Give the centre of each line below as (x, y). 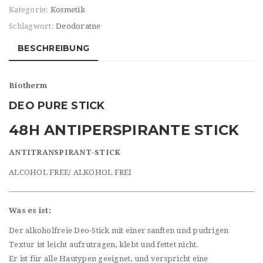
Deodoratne (78, 26)
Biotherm (28, 85)
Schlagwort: (32, 26)
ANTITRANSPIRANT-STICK (65, 153)
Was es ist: (30, 211)
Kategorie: (30, 10)
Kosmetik (68, 10)
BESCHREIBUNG (53, 48)
